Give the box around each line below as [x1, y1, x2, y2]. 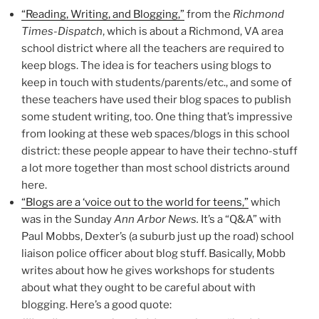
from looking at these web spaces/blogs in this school [21, 127, 290, 140]
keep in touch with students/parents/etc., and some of [21, 75, 292, 89]
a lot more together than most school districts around [21, 161, 290, 174]
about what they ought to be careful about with [21, 281, 256, 294]
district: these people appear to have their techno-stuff [21, 144, 298, 157]
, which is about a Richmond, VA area [103, 24, 283, 38]
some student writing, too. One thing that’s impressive [21, 110, 293, 123]
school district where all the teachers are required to [21, 41, 284, 55]
